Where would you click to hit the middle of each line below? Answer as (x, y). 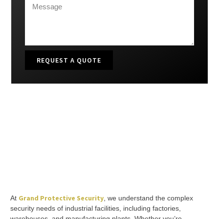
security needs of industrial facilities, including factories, (96, 208)
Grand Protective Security (61, 198)
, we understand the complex (148, 198)
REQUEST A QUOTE (69, 60)
